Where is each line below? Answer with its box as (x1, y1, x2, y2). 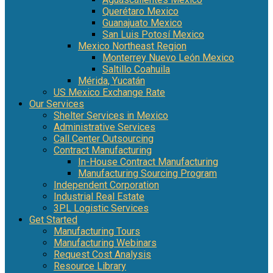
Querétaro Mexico (102, 5, 179, 17)
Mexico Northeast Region (78, 40, 186, 52)
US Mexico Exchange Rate (54, 86, 165, 98)
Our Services (29, 97, 84, 110)
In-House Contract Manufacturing (78, 155, 218, 168)
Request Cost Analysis (54, 248, 151, 260)
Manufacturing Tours (54, 225, 140, 237)
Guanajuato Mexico (102, 16, 182, 29)
